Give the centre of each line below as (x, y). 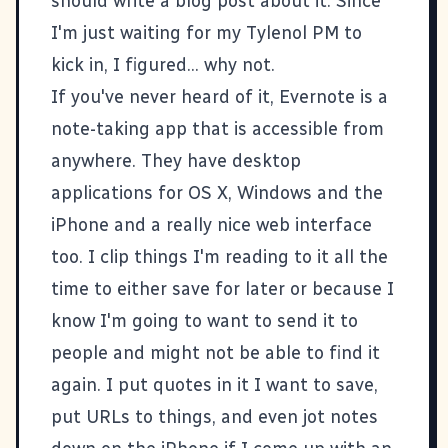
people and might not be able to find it (215, 352)
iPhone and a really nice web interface (211, 224)
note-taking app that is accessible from (217, 128)
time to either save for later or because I (222, 288)
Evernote (317, 96)
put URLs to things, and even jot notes (214, 416)
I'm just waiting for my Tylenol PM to (206, 32)
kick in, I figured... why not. (163, 64)
